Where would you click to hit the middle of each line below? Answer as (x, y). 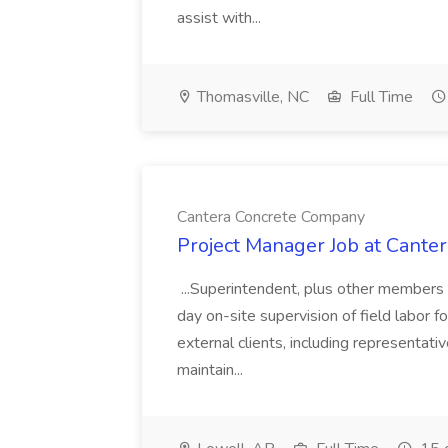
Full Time (379, 97)
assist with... (221, 18)
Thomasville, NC (251, 97)
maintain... (212, 370)
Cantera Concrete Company (271, 217)
